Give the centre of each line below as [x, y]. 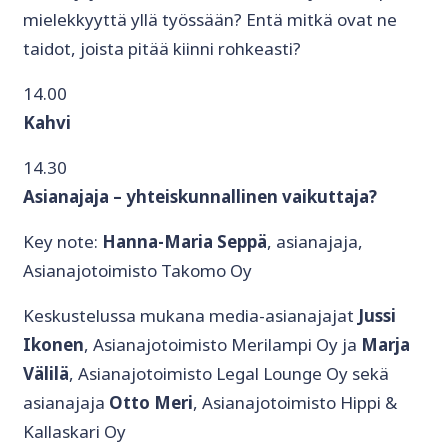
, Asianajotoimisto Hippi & [295, 403]
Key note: [62, 242]
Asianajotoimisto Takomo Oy [137, 271]
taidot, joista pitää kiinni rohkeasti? [162, 49]
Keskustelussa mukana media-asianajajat [190, 316]
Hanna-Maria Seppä [184, 242]
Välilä [46, 374]
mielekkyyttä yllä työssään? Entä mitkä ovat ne [210, 20]
